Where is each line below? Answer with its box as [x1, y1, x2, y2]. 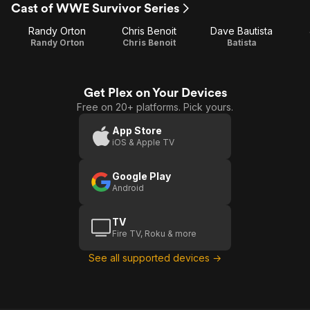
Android [112, 183, 144, 193]
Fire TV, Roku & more [112, 228, 197, 239]
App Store [112, 125, 162, 136]
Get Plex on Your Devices [83, 85, 227, 100]
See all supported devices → [89, 252, 221, 264]
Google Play [112, 170, 171, 182]
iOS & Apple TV [112, 137, 174, 147]
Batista [226, 37, 257, 48]
